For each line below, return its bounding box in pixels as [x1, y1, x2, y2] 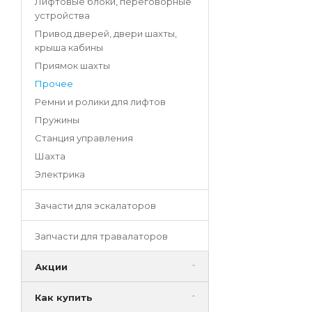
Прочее [35, 78, 73, 90]
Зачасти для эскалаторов [35, 200, 156, 212]
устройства [35, 10, 90, 22]
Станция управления [35, 132, 133, 144]
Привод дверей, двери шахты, [35, 28, 177, 40]
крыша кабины [35, 42, 103, 54]
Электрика [35, 169, 85, 180]
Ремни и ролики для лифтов [35, 96, 166, 108]
